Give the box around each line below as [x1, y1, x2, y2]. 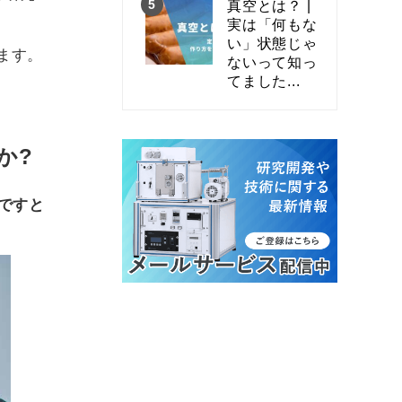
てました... [227, 73, 301, 89]
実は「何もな [227, 16, 318, 32]
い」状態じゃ [227, 35, 318, 51]
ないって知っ [227, 54, 318, 70]
